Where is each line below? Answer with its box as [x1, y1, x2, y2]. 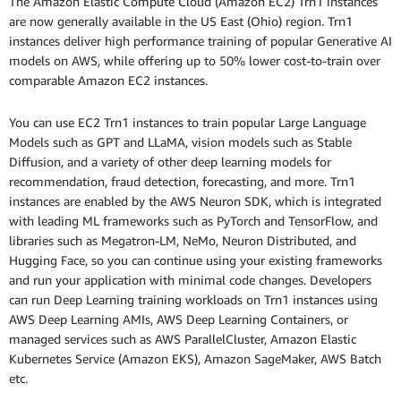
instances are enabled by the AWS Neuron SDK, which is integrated [9, 193, 381, 209]
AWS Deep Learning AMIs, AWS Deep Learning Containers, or [9, 311, 348, 328]
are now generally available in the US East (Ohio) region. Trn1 [9, 13, 353, 30]
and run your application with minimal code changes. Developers [9, 272, 371, 288]
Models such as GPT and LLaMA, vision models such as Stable [9, 134, 352, 150]
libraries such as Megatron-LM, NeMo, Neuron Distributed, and [9, 233, 356, 249]
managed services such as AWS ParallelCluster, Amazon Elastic [9, 331, 356, 347]
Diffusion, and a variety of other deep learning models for [9, 154, 331, 170]
